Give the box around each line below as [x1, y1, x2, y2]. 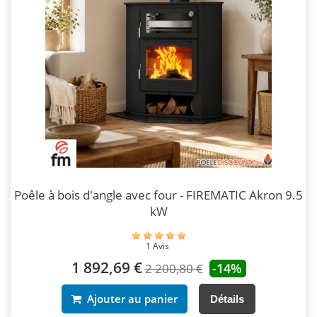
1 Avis [146, 239, 171, 252]
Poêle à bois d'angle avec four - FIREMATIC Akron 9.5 [14, 186, 303, 203]
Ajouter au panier [81, 291, 178, 306]
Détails [210, 292, 244, 305]
